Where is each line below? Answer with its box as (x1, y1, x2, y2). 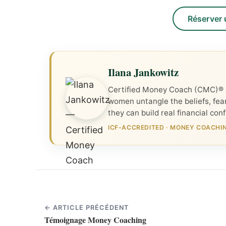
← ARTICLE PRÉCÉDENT (44, 204, 129, 212)
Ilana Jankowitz (108, 64, 179, 80)
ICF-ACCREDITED (108, 124, 164, 132)
